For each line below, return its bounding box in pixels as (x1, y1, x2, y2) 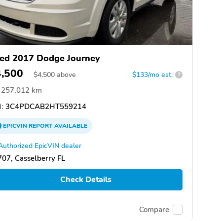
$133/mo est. (132, 70, 173, 79)
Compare (139, 205, 169, 215)
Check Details (60, 174, 111, 185)
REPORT (29, 121, 53, 130)
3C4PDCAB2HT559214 (3, 101, 86, 111)
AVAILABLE (53, 121, 87, 130)
